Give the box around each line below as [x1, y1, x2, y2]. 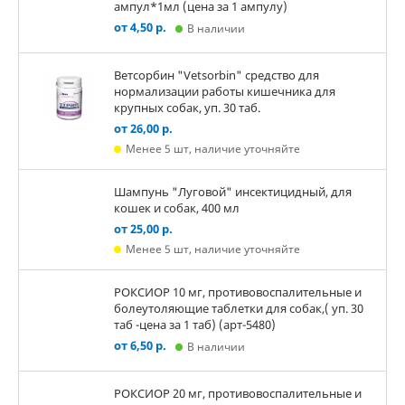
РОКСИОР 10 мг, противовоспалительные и [114, 284, 362, 300]
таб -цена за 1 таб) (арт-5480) [114, 316, 276, 333]
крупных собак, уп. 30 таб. [114, 99, 260, 116]
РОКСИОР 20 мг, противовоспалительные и [114, 385, 362, 401]
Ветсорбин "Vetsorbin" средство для [114, 67, 319, 83]
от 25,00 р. [114, 221, 173, 237]
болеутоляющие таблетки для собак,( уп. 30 [114, 300, 363, 316]
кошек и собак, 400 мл [114, 200, 240, 216]
